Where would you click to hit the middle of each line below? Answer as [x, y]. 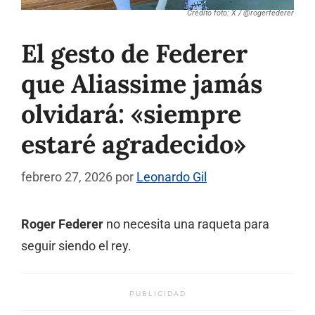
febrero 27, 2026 [67, 176]
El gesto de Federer [134, 53]
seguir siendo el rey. [76, 246]
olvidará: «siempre [131, 114]
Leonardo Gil [172, 176]
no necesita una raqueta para [186, 224]
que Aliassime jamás [142, 83]
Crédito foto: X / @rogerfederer [240, 13]
